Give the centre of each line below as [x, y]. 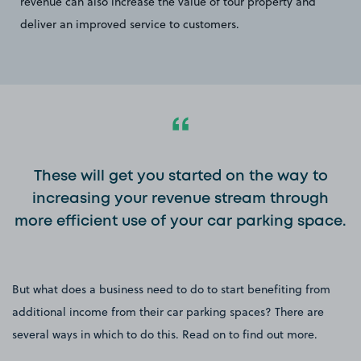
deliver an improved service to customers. [130, 24]
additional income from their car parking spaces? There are [168, 311]
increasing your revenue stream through [180, 199]
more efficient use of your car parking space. [180, 221]
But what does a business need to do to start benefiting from [171, 289]
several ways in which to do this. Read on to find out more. [165, 334]
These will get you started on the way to [180, 176]
